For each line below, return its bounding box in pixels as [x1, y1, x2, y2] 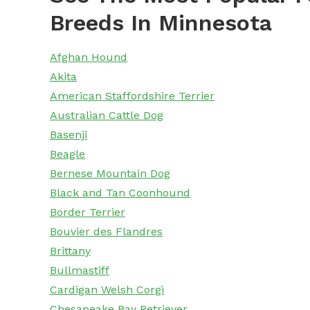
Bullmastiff [50, 264, 109, 277]
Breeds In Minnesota [50, 10, 272, 37]
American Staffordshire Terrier [50, 89, 215, 103]
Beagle [50, 147, 85, 161]
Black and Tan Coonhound [50, 186, 190, 200]
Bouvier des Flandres [50, 225, 163, 239]
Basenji [50, 128, 87, 142]
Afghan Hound [50, 51, 127, 64]
